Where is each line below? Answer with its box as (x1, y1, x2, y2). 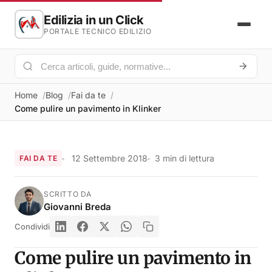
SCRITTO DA (44, 189, 92, 199)
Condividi (15, 222, 50, 231)
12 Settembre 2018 (72, 152, 148, 163)
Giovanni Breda (44, 200, 111, 212)
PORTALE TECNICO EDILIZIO (44, 27, 152, 36)
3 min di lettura (155, 152, 215, 163)
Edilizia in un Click (44, 13, 144, 27)
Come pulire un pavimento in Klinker (15, 103, 161, 114)
